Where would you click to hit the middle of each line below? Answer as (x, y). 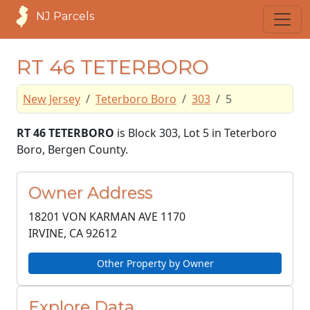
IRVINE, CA (56, 233)
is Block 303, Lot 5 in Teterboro (195, 133)
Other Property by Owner (155, 263)
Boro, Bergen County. (72, 149)
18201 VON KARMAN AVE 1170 (107, 217)
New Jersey (52, 99)
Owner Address (90, 193)
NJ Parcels (65, 16)
